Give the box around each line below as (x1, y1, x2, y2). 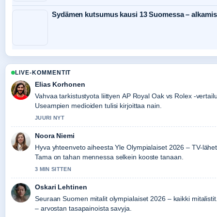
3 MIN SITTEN (35, 166, 71, 172)
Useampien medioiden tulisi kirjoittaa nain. (35, 102, 162, 110)
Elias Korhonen (35, 80, 85, 89)
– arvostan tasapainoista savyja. (35, 204, 132, 213)
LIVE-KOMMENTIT (15, 69, 71, 77)
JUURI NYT (35, 115, 64, 121)
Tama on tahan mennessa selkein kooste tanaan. (35, 153, 184, 161)
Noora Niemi (35, 132, 75, 140)
